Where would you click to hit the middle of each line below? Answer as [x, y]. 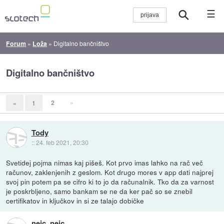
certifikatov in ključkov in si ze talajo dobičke [75, 200]
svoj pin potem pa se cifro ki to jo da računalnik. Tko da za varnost [110, 181]
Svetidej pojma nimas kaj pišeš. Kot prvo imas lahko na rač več [105, 162]
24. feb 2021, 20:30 [62, 142]
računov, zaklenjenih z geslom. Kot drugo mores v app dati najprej [110, 172]
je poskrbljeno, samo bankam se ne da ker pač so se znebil [99, 191]
